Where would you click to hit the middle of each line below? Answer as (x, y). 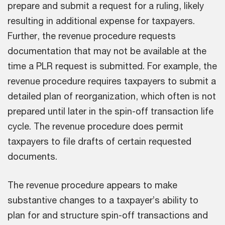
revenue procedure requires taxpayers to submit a (112, 81)
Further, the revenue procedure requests (92, 36)
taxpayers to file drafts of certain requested (99, 141)
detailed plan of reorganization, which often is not (112, 96)
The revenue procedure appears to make (92, 185)
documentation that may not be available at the (107, 51)
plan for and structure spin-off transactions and (108, 215)
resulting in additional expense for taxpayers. (101, 21)
